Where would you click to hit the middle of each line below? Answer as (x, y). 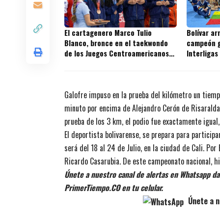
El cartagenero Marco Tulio (108, 33)
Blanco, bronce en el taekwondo (116, 43)
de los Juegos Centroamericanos (117, 53)
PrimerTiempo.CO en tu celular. (114, 188)
